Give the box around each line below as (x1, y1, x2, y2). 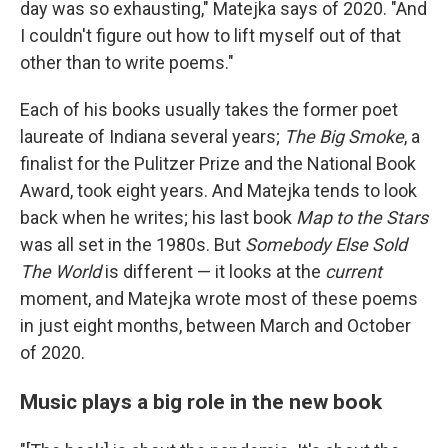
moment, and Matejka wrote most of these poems (20, 287, 418, 309)
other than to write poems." (20, 51, 234, 73)
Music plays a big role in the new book (20, 388, 382, 414)
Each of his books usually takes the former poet (20, 98, 398, 120)
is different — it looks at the (101, 260, 325, 282)
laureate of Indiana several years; (20, 125, 284, 147)
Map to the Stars (296, 206, 428, 228)
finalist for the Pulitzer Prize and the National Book (20, 152, 416, 174)
